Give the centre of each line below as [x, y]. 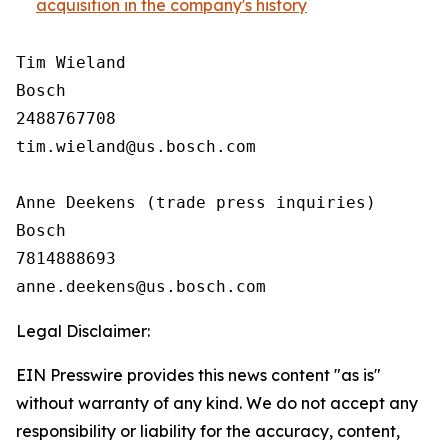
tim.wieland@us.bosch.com [136, 146]
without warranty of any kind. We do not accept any [217, 403]
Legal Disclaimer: [83, 331]
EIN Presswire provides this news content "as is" [198, 375]
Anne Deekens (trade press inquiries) [196, 202]
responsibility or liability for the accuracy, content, [208, 431]
